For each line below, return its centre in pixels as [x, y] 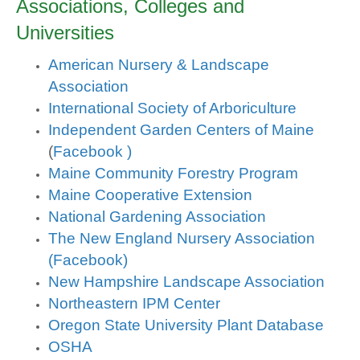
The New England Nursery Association [182, 239]
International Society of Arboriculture [172, 108]
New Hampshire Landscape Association [186, 282]
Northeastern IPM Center [134, 304]
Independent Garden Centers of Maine [181, 130]
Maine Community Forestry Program [173, 174]
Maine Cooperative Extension [150, 195]
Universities [65, 33]
